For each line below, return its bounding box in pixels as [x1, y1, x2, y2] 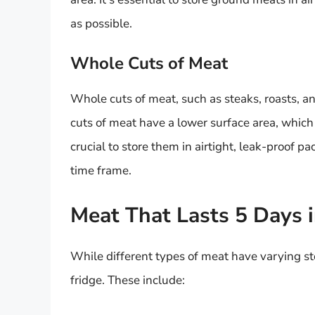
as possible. [70, 15, 132, 32]
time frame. [70, 162, 131, 179]
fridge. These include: [70, 271, 185, 288]
